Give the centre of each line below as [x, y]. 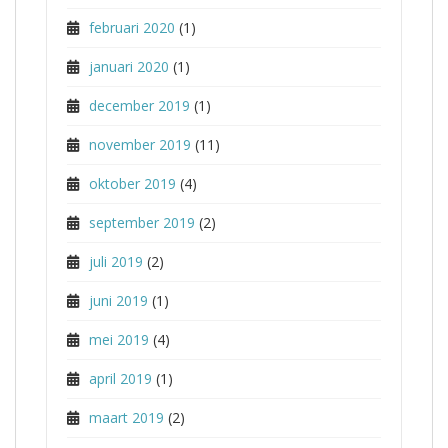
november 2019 [140, 144]
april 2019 [120, 378]
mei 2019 [119, 339]
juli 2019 [116, 261]
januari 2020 [129, 66]
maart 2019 [126, 417]
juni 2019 [118, 300]
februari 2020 [132, 27]
